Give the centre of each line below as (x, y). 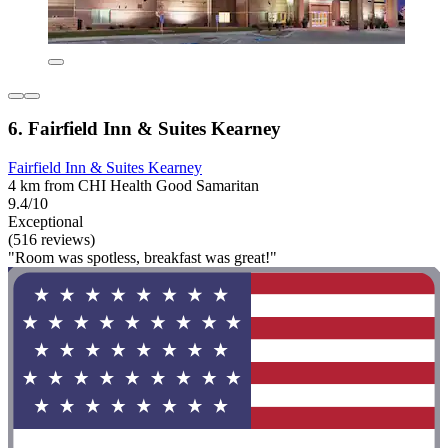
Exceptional (45, 221)
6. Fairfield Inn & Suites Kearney (144, 129)
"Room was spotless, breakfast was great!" (142, 257)
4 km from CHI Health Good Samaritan (133, 185)
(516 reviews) (51, 239)
